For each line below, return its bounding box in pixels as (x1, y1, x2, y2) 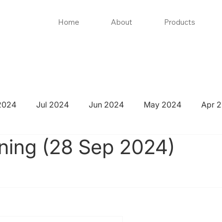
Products (164, 17, 196, 27)
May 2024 (143, 100, 181, 110)
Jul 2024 (36, 100, 69, 110)
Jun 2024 (88, 100, 124, 110)
